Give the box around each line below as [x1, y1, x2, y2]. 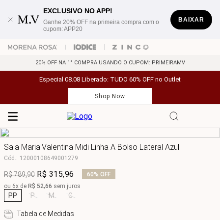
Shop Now [95, 93, 125, 100]
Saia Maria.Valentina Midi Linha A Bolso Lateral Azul [4, 142, 179, 152]
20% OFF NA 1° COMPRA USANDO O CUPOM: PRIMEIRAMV [35, 59, 185, 66]
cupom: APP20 [43, 26, 83, 32]
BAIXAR [178, 16, 204, 23]
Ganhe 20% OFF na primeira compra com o [43, 19, 160, 26]
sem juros [52, 183, 81, 190]
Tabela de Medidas [17, 210, 74, 218]
